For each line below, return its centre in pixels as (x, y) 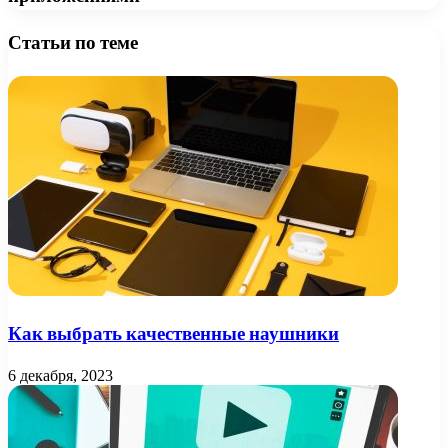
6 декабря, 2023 (60, 375)
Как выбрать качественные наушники (173, 333)
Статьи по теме (73, 43)
